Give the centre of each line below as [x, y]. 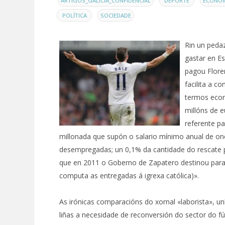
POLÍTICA [74, 16]
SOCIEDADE [116, 16]
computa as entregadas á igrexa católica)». [129, 176]
